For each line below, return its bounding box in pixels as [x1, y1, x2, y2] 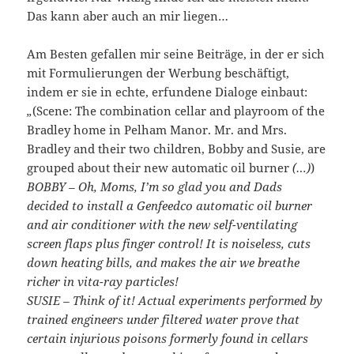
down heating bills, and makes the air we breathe [27, 254, 300, 271]
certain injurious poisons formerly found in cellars [27, 330, 309, 347]
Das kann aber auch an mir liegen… [27, 8, 229, 24]
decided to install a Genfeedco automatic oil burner [27, 198, 313, 214]
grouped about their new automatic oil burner [27, 160, 290, 176]
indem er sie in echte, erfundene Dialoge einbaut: [27, 84, 308, 100]
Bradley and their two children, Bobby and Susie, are [27, 141, 326, 157]
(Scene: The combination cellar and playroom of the [32, 103, 326, 119]
